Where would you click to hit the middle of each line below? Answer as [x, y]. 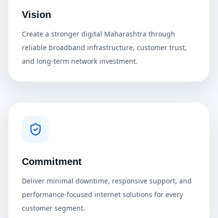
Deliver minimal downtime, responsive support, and [107, 181]
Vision [36, 15]
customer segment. [54, 208]
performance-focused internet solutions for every [102, 194]
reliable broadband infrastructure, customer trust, [104, 47]
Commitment [52, 162]
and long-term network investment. [80, 61]
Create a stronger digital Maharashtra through [99, 34]
